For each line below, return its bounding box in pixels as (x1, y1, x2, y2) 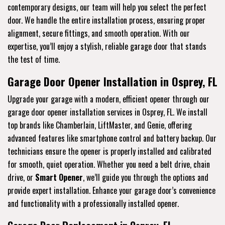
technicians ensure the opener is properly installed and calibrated (8, 145, 211, 157)
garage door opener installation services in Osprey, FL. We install (8, 105, 207, 118)
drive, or (8, 171, 35, 183)
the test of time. (8, 53, 60, 65)
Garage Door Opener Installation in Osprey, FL (8, 73, 217, 89)
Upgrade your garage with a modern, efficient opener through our (8, 92, 209, 105)
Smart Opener (35, 171, 83, 183)
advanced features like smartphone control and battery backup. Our (8, 132, 216, 144)
